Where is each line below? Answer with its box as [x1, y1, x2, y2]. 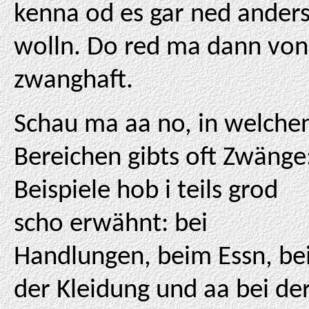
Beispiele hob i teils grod [14, 178, 278, 205]
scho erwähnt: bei [14, 211, 208, 238]
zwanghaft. [14, 68, 133, 94]
